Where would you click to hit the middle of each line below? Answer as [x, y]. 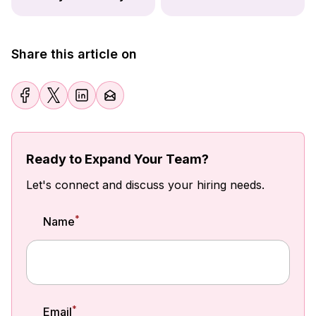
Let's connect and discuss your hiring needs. [145, 185]
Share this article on [74, 54]
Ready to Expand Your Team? [117, 159]
